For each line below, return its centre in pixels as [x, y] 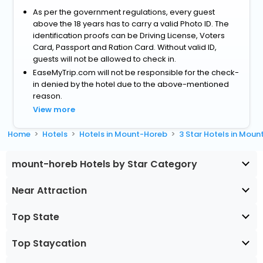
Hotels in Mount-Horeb [124, 134]
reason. [48, 96]
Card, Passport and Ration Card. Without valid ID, [125, 48]
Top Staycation [49, 244]
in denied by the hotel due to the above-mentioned [131, 85]
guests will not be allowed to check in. [105, 59]
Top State [36, 217]
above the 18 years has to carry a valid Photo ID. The [131, 24]
